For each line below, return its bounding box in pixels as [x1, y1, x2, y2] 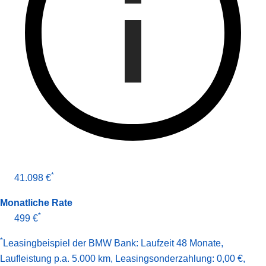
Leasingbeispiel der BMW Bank [3, 238, 136, 249]
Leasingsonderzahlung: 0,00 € [115, 254, 243, 264]
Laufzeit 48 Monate [141, 238, 221, 249]
